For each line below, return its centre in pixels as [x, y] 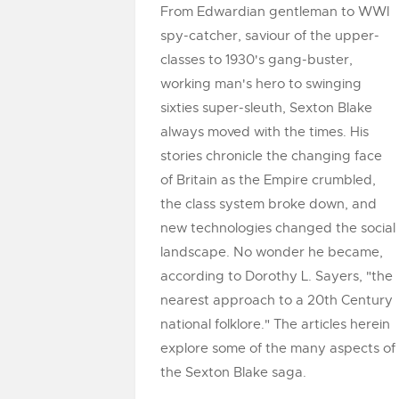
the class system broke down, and [269, 204]
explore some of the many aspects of [278, 348]
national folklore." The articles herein [275, 324]
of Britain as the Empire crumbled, [268, 180]
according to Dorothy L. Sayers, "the [277, 276]
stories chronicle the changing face [271, 156]
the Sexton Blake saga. [233, 372]
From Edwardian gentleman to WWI [275, 12]
